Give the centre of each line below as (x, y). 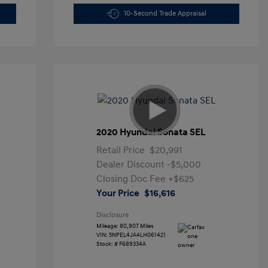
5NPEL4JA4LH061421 (137, 235)
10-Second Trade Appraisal (165, 13)
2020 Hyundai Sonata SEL (150, 132)
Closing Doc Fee (132, 179)
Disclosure (112, 215)
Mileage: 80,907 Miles (125, 226)
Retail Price (120, 150)
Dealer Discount (131, 165)
